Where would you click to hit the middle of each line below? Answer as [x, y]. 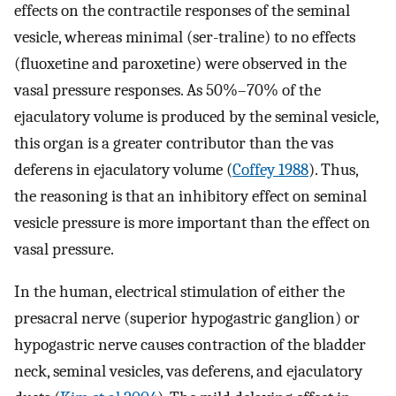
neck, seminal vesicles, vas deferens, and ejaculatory [188, 372]
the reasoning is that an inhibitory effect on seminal [190, 196]
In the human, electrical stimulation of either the [179, 292]
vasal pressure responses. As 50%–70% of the [168, 90]
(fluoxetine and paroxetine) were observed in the [180, 63]
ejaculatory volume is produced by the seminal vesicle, [196, 116]
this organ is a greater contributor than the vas [174, 143]
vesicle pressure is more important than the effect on [192, 222]
